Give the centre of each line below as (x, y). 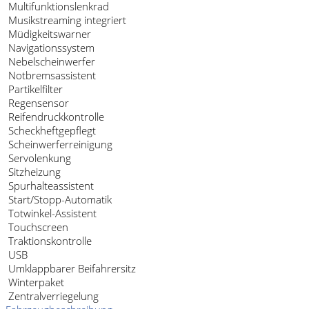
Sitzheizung (33, 172)
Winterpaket (35, 282)
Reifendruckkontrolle (55, 117)
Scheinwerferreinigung (59, 144)
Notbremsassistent (51, 76)
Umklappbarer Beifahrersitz (71, 269)
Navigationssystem (50, 48)
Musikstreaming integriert (66, 20)
